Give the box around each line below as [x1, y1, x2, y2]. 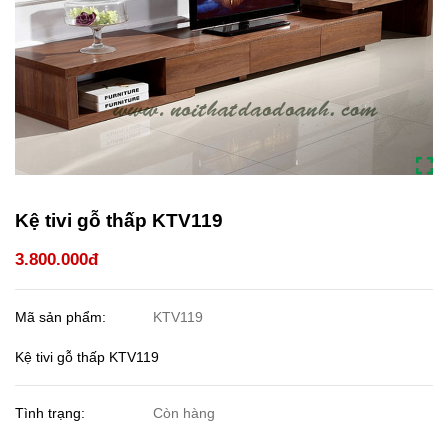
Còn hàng [153, 405, 216, 422]
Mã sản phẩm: [15, 309, 110, 326]
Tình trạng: [15, 405, 89, 422]
